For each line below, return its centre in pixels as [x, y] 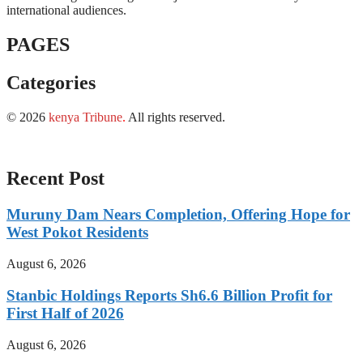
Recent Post [56, 179]
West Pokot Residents [77, 233]
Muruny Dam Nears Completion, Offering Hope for [178, 215]
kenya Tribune [85, 117]
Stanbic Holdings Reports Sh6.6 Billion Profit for [169, 295]
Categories [51, 82]
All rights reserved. [175, 117]
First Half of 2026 [65, 313]
